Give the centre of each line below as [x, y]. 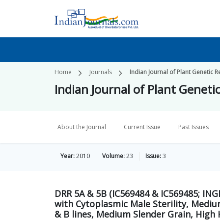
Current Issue [142, 127]
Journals [101, 72]
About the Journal [82, 127]
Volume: [113, 156]
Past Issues [193, 127]
